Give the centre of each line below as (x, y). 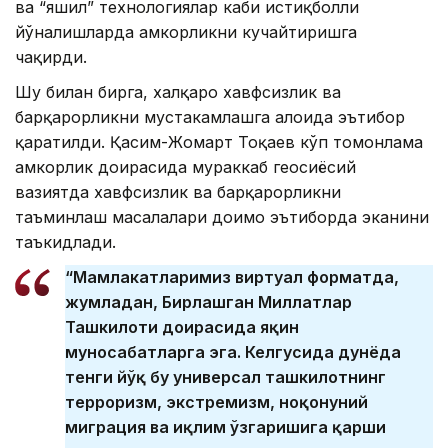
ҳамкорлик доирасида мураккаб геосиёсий (185, 166)
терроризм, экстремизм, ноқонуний (216, 401)
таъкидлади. (65, 241)
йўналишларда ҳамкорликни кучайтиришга (186, 31)
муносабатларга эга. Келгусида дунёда (233, 351)
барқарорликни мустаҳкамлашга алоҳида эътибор (210, 116)
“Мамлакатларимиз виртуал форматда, (232, 276)
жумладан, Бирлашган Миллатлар (208, 301)
